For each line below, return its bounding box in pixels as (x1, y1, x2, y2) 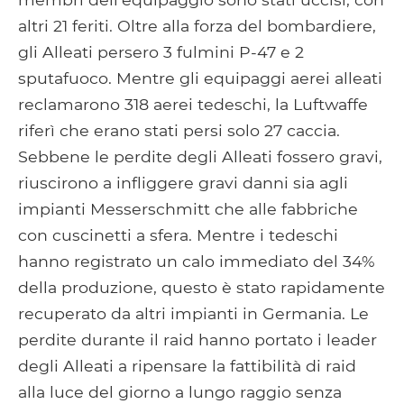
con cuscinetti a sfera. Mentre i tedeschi (18, 225, 338, 244)
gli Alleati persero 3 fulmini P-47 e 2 (18, 41, 304, 61)
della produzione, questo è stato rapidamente (18, 277, 385, 297)
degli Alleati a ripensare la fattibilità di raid (18, 355, 356, 375)
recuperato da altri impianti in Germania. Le (18, 303, 369, 323)
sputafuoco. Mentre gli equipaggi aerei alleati (18, 68, 382, 87)
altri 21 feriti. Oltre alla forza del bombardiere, (18, 15, 376, 35)
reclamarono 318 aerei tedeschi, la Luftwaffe (18, 94, 368, 114)
